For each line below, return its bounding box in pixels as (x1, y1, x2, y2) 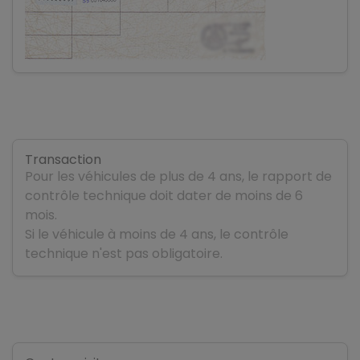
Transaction (25, 149, 101, 169)
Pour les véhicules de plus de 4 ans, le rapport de (25, 166, 332, 186)
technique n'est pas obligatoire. (25, 243, 223, 263)
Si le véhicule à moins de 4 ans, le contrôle (25, 224, 288, 243)
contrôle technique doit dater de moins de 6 (25, 186, 303, 205)
